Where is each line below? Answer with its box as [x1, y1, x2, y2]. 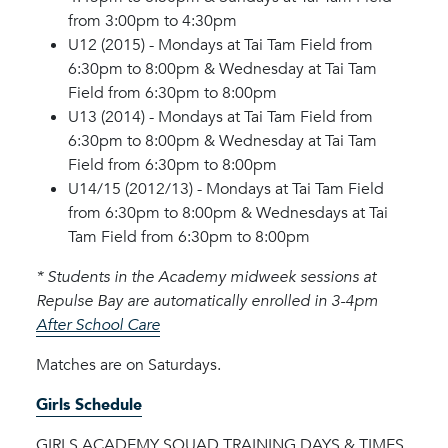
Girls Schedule [36, 393, 142, 416]
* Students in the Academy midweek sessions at [36, 265, 376, 288]
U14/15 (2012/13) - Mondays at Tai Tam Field [68, 177, 384, 200]
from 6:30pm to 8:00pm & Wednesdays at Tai [68, 201, 388, 224]
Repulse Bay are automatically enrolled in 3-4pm [36, 289, 378, 312]
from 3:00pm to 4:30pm [68, 9, 237, 32]
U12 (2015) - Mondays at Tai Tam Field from [68, 33, 373, 56]
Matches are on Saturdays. [36, 353, 221, 376]
